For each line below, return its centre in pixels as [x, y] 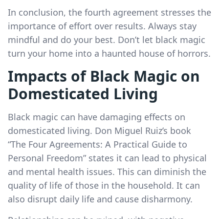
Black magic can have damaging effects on [97, 117]
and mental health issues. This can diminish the [107, 171]
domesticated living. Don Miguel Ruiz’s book [99, 130]
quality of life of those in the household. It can [104, 185]
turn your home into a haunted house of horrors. [109, 53]
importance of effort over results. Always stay [102, 26]
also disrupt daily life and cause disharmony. [100, 199]
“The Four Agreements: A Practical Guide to [98, 144]
